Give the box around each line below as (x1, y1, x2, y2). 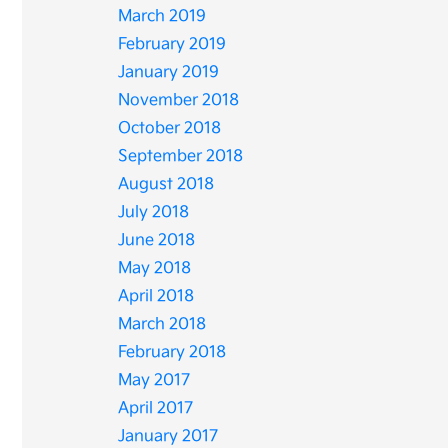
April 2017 (118, 399, 194, 418)
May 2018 (118, 259, 192, 278)
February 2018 (118, 343, 227, 362)
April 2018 (118, 287, 195, 306)
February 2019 (118, 35, 227, 54)
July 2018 (118, 203, 190, 222)
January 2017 (118, 427, 219, 446)
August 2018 (118, 175, 215, 194)
